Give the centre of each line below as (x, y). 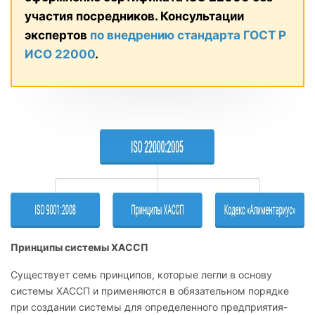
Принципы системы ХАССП (79, 247)
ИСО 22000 (60, 54)
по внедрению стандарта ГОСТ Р (188, 35)
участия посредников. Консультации (134, 16)
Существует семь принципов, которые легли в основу (141, 274)
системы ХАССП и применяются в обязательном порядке (150, 290)
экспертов (57, 35)
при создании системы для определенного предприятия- (149, 307)
